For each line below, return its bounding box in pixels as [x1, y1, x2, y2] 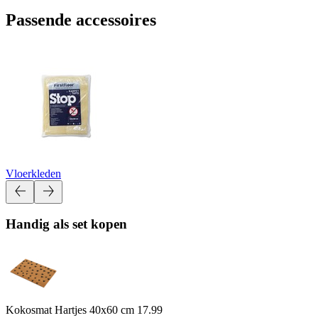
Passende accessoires [6, 10, 156, 29]
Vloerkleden [6, 167, 61, 180]
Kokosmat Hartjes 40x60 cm [6, 303, 137, 316]
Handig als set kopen [6, 216, 127, 232]
